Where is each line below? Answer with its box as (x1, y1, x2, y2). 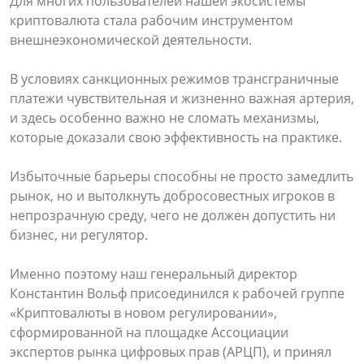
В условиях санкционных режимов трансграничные (10, 69, 339, 88)
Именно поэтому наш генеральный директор (10, 264, 297, 283)
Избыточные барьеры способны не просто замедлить (10, 167, 353, 185)
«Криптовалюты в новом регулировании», (10, 303, 277, 322)
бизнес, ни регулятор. (10, 225, 148, 244)
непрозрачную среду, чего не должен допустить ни (10, 206, 336, 224)
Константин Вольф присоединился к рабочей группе (10, 284, 344, 302)
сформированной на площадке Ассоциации (10, 323, 288, 341)
